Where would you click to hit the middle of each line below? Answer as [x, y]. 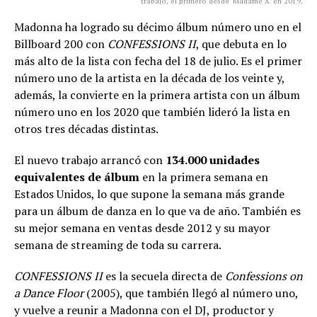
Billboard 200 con [61, 44]
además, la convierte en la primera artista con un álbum [157, 94]
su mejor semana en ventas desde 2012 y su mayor [142, 227]
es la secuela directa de [164, 276]
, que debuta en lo [241, 44]
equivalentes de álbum [77, 177]
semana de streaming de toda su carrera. [118, 244]
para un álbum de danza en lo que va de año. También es [157, 211]
